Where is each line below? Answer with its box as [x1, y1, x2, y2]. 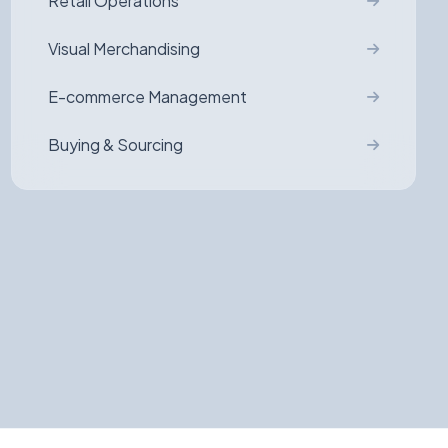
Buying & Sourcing [47, 134, 183, 155]
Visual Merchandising [47, 38, 200, 59]
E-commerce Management [47, 86, 247, 107]
